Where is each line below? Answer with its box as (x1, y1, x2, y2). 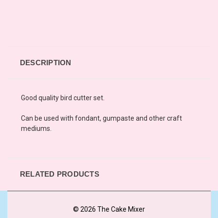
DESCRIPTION (19, 58, 72, 67)
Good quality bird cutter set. (21, 93, 105, 102)
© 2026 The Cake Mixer (73, 205, 145, 213)
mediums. (21, 124, 52, 132)
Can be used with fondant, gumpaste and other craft (21, 114, 182, 122)
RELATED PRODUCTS (19, 169, 99, 178)
